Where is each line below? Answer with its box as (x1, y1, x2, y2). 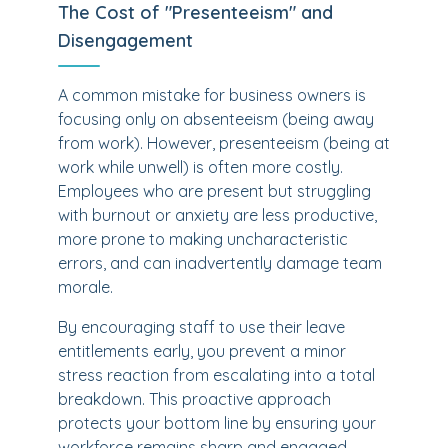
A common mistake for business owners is (58, 85, 366, 105)
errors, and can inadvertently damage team (58, 253, 382, 273)
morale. (58, 277, 113, 297)
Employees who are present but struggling (58, 181, 371, 201)
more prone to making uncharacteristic (58, 229, 348, 249)
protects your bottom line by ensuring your (58, 413, 376, 433)
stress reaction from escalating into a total (58, 365, 375, 385)
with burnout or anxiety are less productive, (58, 205, 377, 225)
